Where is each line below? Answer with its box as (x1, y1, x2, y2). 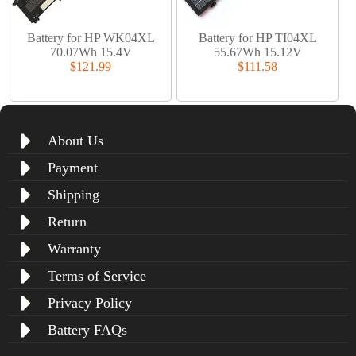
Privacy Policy (48, 294, 132, 311)
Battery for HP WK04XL (26, 31, 155, 45)
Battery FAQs (48, 321, 127, 338)
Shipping (48, 186, 99, 203)
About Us (48, 132, 103, 149)
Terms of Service (48, 267, 146, 284)
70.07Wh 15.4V (49, 45, 132, 60)
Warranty (48, 240, 101, 257)
